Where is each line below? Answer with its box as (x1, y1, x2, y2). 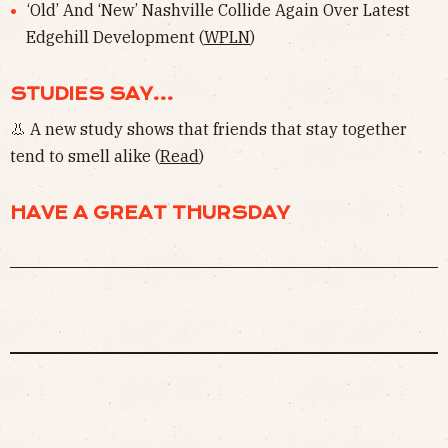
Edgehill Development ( (26, 27, 204, 48)
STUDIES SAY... (10, 84, 174, 105)
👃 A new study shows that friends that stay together (10, 119, 407, 140)
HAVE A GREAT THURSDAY (10, 203, 290, 224)
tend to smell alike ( (10, 146, 160, 167)
